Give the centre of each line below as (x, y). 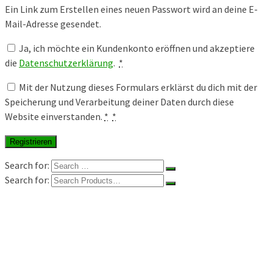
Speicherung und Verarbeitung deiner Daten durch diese (119, 102)
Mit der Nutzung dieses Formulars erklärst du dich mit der (137, 87)
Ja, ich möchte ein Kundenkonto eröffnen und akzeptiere (137, 48)
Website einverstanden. (55, 117)
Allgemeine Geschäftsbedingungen (102, 264)
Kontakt (47, 240)
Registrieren (31, 142)
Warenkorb (52, 215)
